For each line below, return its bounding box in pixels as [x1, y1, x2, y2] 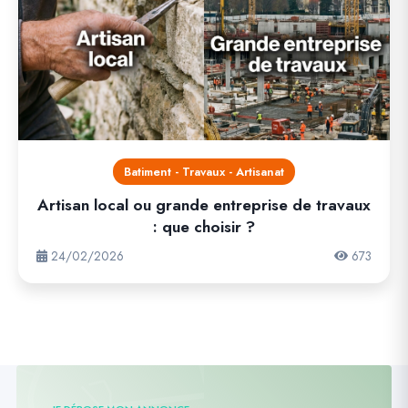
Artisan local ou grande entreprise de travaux [37, 193, 371, 217]
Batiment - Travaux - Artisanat [124, 163, 284, 180]
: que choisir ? [153, 215, 255, 239]
